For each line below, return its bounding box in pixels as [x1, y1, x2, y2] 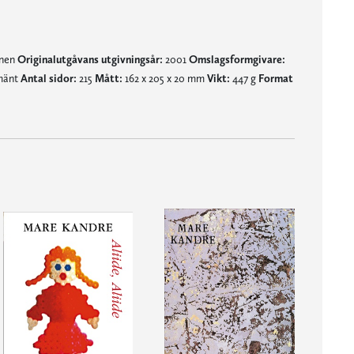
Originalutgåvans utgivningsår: [17, 53, 163, 66]
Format [258, 72, 293, 85]
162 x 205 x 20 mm [122, 72, 207, 85]
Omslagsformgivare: [188, 53, 285, 66]
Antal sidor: [20, 72, 77, 85]
